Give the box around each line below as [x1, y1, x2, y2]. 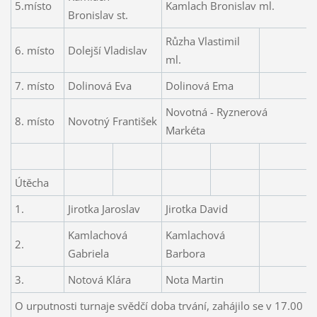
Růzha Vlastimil [165, 34, 240, 49]
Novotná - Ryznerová [165, 105, 267, 120]
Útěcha [14, 175, 49, 190]
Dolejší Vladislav [67, 43, 147, 58]
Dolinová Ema [165, 79, 234, 93]
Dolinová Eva [67, 79, 132, 93]
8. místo [14, 114, 54, 129]
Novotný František [67, 114, 157, 129]
